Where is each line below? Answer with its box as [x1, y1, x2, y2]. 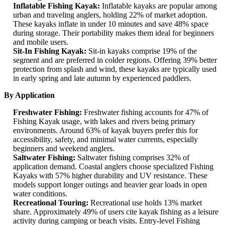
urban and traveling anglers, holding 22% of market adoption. [13, 11, 207, 20]
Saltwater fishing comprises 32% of [75, 153, 189, 162]
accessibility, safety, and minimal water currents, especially [13, 135, 198, 144]
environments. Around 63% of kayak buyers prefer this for [13, 126, 198, 135]
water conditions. [13, 189, 67, 198]
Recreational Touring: [13, 198, 88, 207]
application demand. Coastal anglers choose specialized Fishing [13, 162, 213, 171]
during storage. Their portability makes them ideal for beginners [13, 29, 214, 38]
